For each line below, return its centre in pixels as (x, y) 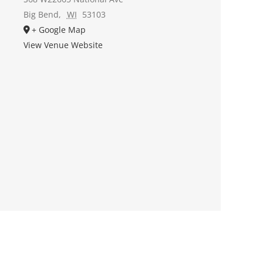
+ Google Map (59, 29)
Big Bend (41, 14)
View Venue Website (63, 45)
